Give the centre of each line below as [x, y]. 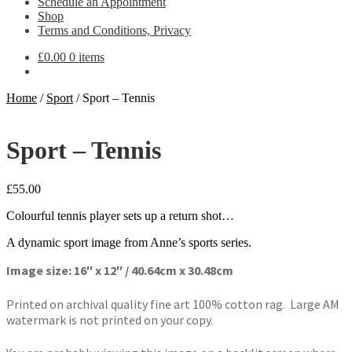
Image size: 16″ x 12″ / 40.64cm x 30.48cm [120, 270]
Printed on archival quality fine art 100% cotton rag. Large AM [173, 304]
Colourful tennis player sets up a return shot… [120, 215]
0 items [87, 57]
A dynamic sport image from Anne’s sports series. [129, 242]
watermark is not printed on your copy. [110, 319]
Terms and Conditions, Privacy [114, 30]
